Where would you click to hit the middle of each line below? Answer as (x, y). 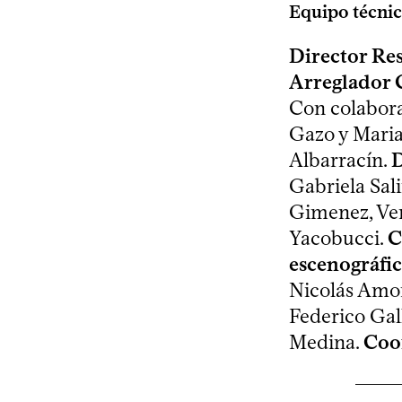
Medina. (326, 343)
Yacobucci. (338, 239)
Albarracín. (340, 161)
